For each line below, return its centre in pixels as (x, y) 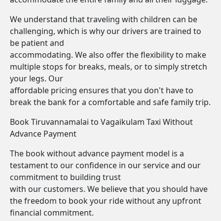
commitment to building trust (65, 177)
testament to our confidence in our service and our (105, 165)
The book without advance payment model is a (97, 153)
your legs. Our (37, 78)
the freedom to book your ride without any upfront (106, 201)
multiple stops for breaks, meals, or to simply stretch (109, 67)
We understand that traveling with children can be (104, 19)
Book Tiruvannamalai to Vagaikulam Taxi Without (101, 122)
